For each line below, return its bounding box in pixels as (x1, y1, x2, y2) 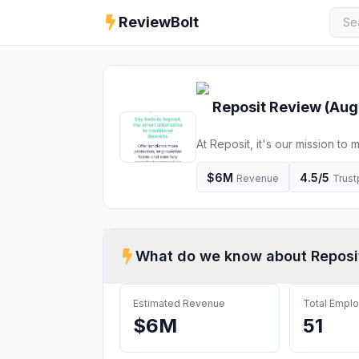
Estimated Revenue (133, 297, 225, 309)
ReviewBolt (119, 14, 199, 30)
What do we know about (135, 248, 311, 264)
